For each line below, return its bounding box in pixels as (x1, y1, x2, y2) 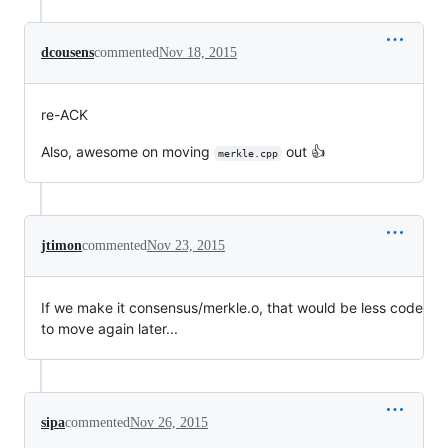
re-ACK (41, 105, 88, 123)
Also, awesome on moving (41, 142, 214, 160)
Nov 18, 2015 (159, 44, 237, 60)
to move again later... (41, 319, 178, 337)
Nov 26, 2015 (130, 414, 208, 430)
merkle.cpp (217, 147, 278, 159)
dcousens (41, 44, 94, 60)
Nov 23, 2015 (147, 237, 225, 253)
